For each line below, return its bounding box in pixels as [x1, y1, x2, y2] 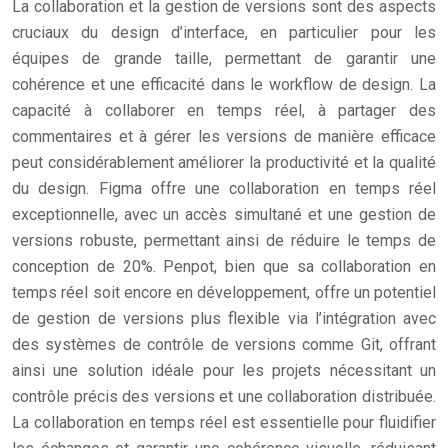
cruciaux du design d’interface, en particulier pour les [12, 23, 436, 42]
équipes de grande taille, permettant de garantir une [12, 49, 436, 68]
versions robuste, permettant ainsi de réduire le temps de [12, 231, 436, 250]
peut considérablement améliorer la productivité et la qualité [12, 153, 436, 172]
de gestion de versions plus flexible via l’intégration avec [12, 309, 436, 328]
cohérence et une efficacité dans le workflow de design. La [12, 75, 436, 94]
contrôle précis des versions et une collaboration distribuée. [12, 387, 436, 406]
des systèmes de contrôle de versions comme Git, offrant [12, 335, 436, 354]
